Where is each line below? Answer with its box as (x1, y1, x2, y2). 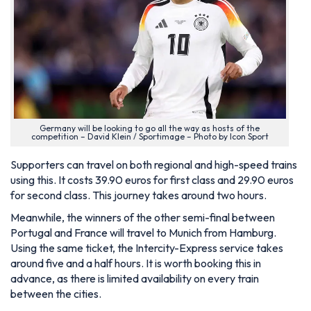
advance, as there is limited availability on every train (10, 271, 259, 286)
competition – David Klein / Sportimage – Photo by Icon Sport (31, 131, 269, 142)
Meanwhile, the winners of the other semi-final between (10, 210, 275, 225)
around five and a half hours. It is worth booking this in (10, 256, 261, 271)
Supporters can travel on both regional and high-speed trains (10, 158, 297, 172)
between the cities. (10, 287, 101, 301)
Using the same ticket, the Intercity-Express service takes (10, 241, 283, 255)
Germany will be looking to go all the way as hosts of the (40, 122, 260, 133)
